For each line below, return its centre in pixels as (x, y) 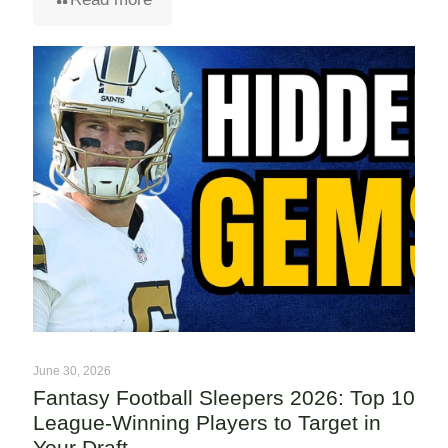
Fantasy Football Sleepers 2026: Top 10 (224, 398)
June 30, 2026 (72, 371)
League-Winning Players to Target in (207, 423)
